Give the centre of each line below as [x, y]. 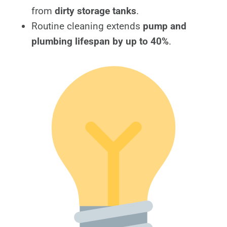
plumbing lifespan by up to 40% [100, 42]
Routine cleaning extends [87, 26]
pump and [165, 26]
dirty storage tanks [96, 11]
